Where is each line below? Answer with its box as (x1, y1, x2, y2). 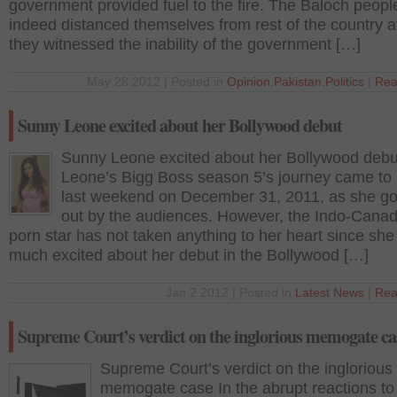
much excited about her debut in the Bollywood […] (9, 246, 369, 264)
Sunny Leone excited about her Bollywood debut (18, 113, 342, 138)
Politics (325, 75, 364, 89)
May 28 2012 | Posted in (87, 75, 227, 89)
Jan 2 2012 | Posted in (166, 286, 295, 300)
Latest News (295, 286, 364, 300)
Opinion (227, 75, 270, 89)
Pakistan (274, 75, 322, 89)
